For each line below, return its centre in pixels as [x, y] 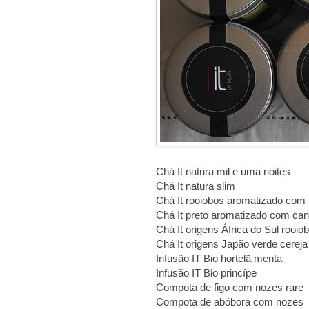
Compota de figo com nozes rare [230, 288]
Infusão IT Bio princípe [206, 273]
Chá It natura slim [196, 186]
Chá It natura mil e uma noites [223, 172]
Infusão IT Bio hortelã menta [219, 259]
